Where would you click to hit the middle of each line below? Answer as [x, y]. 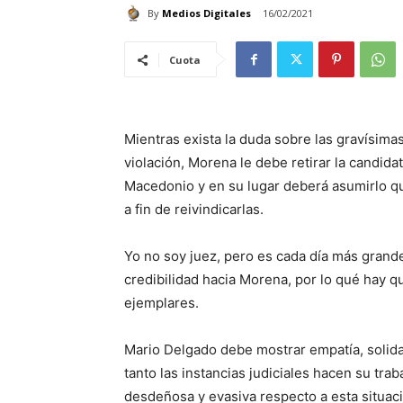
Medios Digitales [206, 13]
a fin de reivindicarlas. [194, 210]
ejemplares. [161, 303]
